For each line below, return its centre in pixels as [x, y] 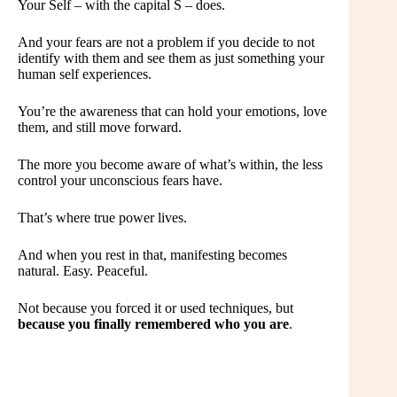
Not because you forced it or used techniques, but [156, 308]
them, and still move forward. [100, 128]
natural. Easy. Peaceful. [83, 271]
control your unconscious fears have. [120, 181]
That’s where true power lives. [102, 218]
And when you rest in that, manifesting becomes [152, 255]
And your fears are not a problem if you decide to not [166, 43]
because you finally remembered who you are [153, 324]
